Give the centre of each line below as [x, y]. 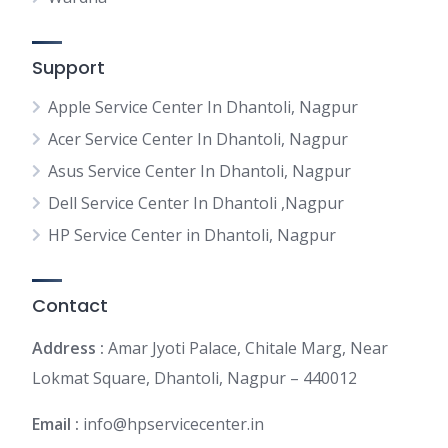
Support [68, 67]
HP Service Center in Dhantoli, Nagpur [192, 235]
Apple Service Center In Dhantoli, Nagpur [203, 107]
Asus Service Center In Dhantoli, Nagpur [199, 171]
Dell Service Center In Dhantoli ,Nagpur [196, 203]
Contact [70, 305]
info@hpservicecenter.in [171, 424]
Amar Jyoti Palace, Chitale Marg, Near [246, 348]
